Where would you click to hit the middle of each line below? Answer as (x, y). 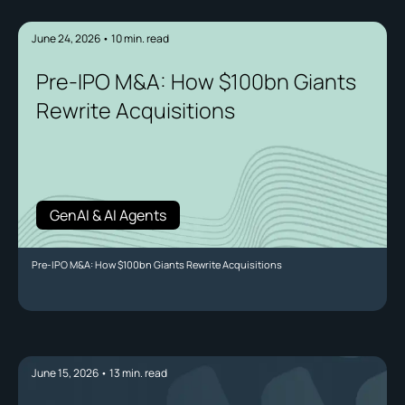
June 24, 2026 (66, 39)
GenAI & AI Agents (108, 216)
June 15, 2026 (65, 373)
